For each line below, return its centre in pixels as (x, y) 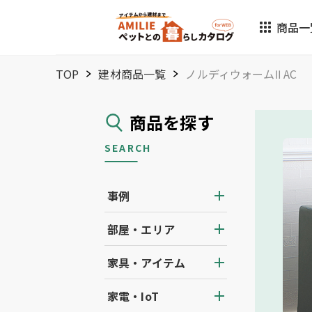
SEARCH (128, 148)
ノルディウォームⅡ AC (241, 74)
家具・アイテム (147, 263)
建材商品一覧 (132, 74)
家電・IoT (133, 296)
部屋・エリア (141, 229)
